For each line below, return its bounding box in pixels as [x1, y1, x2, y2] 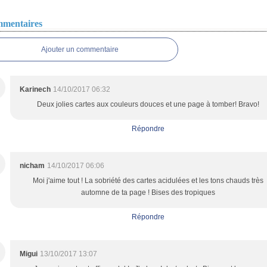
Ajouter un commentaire [41, 45, 119, 54]
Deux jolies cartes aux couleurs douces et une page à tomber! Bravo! [36, 100, 259, 108]
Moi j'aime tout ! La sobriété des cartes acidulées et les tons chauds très [32, 176, 263, 185]
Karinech [20, 85, 51, 94]
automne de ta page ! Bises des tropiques [80, 188, 215, 197]
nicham [20, 162, 45, 170]
